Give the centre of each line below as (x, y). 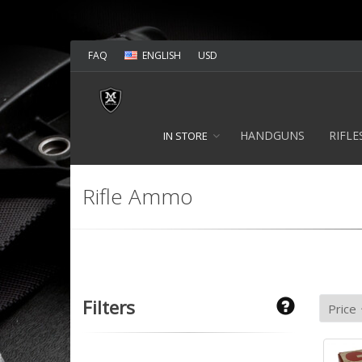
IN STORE (185, 136)
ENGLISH (162, 55)
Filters (109, 307)
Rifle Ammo (138, 196)
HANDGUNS (272, 135)
